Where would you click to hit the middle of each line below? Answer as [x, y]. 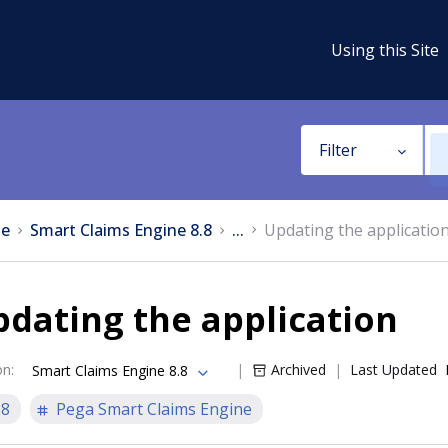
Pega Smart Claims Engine [154, 409]
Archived [298, 369]
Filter [337, 150]
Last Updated [393, 369]
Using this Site [385, 49]
